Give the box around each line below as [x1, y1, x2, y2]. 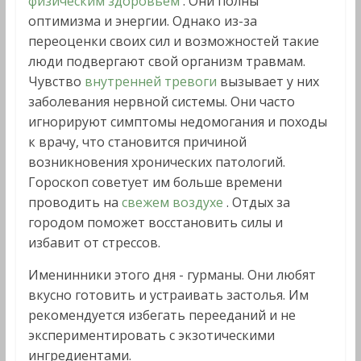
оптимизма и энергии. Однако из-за [27, 12, 257, 30]
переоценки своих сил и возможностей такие [27, 32, 319, 50]
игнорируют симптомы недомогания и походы [27, 113, 327, 131]
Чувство [27, 73, 85, 90]
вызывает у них [219, 73, 319, 90]
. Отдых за [226, 193, 290, 211]
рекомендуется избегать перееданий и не [27, 306, 296, 324]
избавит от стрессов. [27, 234, 160, 251]
